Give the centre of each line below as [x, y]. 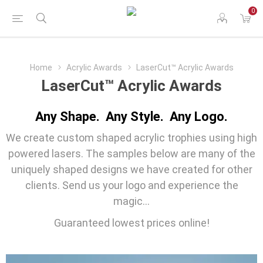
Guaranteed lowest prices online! [131, 223]
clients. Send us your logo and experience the [131, 185]
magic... [131, 201]
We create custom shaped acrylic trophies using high [131, 138]
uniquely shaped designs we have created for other [131, 169]
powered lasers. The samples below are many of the [131, 154]
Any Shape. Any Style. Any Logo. [131, 117]
